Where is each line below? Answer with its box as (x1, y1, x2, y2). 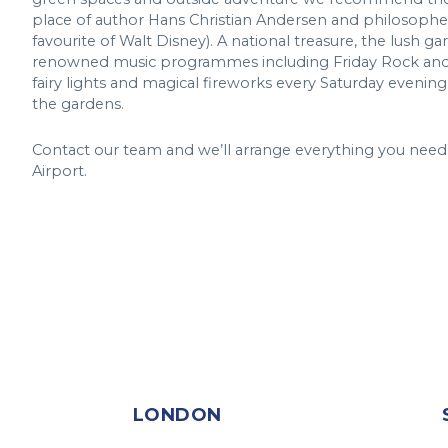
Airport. (32, 162, 87, 180)
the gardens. (32, 95, 124, 113)
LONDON (132, 404, 222, 426)
